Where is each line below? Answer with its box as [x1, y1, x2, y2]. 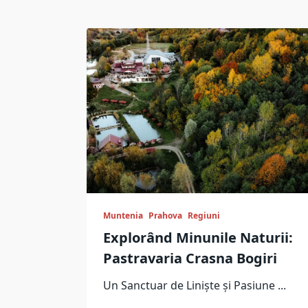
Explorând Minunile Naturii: [103, 228, 293, 247]
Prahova [148, 210, 182, 221]
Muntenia [103, 210, 143, 221]
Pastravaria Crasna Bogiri [103, 249, 277, 267]
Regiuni [188, 210, 220, 221]
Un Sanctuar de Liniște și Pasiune [103, 278, 275, 293]
